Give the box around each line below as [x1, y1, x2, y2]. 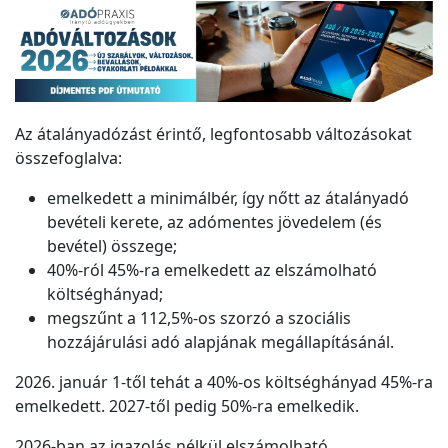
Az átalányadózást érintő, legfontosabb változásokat [15, 123, 412, 146]
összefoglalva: [15, 147, 126, 170]
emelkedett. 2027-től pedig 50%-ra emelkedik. [15, 395, 359, 418]
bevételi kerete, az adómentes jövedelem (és [47, 211, 382, 234]
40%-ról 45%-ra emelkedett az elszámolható [47, 259, 377, 282]
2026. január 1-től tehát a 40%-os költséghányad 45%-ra [15, 371, 433, 394]
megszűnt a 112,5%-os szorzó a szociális [47, 307, 351, 330]
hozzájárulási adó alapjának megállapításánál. [47, 331, 394, 354]
